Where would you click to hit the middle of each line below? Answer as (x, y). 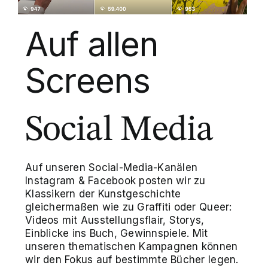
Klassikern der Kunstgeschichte (103, 194)
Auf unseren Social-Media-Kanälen (112, 168)
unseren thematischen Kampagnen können (132, 247)
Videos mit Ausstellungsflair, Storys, (115, 220)
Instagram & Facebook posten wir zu (115, 181)
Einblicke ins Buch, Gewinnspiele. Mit (117, 234)
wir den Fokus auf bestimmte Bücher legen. (132, 260)
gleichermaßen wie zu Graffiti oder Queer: (129, 207)
